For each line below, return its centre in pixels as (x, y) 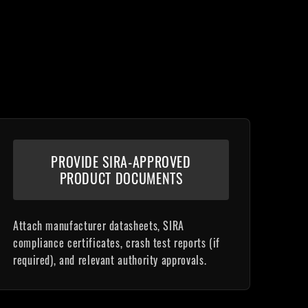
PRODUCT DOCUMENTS (121, 178)
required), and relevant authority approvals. (110, 260)
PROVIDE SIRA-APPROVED (121, 162)
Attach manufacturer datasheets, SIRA (99, 225)
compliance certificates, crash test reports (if (117, 243)
